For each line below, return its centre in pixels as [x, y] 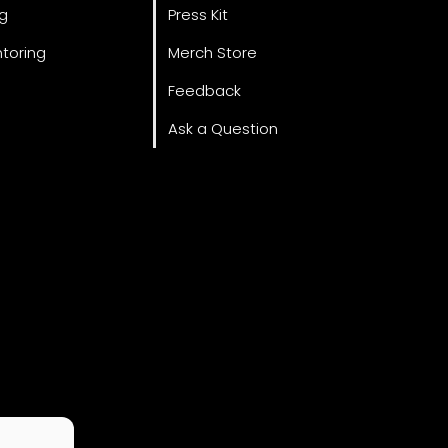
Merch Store [213, 52]
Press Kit [198, 14]
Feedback [205, 90]
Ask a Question [223, 128]
